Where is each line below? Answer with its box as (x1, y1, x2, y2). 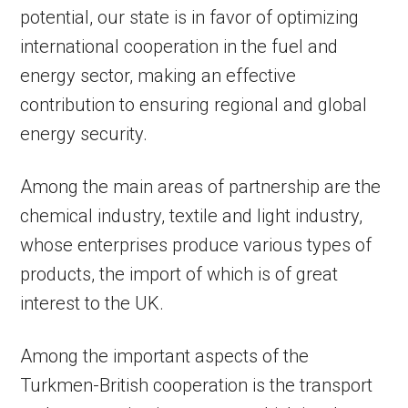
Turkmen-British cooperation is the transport (20, 374, 373, 397)
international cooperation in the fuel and (20, 36, 339, 58)
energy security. (20, 123, 148, 146)
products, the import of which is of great (20, 263, 339, 286)
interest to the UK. (20, 292, 165, 315)
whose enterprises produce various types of (20, 234, 372, 257)
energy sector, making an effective (20, 65, 297, 87)
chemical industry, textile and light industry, (20, 205, 363, 228)
